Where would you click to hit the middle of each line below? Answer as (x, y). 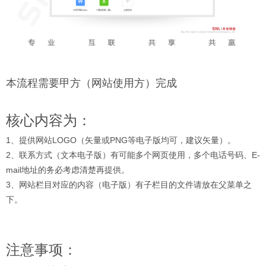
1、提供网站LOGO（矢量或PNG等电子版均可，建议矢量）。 (121, 140)
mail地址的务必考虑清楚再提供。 (68, 170)
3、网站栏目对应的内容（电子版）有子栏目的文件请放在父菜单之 (129, 184)
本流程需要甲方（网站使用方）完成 (91, 83)
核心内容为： (49, 120)
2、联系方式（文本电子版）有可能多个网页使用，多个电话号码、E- (133, 155)
